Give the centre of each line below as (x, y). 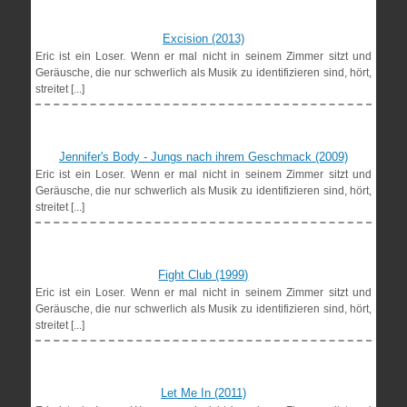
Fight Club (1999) (203, 274)
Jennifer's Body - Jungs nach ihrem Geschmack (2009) (203, 156)
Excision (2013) (203, 38)
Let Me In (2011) (203, 392)
